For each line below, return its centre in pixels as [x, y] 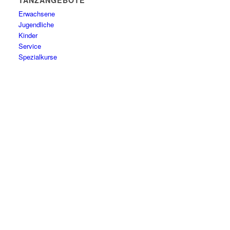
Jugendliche [36, 24]
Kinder [28, 35]
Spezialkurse [38, 57]
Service [30, 46]
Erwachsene [37, 14]
